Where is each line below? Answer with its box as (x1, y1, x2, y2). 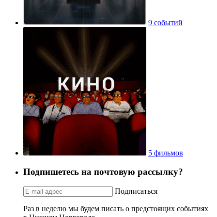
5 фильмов (148, 149, 183, 157)
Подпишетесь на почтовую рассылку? (23, 166, 183, 177)
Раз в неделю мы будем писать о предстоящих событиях (23, 204, 208, 213)
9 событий (148, 18, 183, 27)
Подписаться (115, 186, 157, 195)
